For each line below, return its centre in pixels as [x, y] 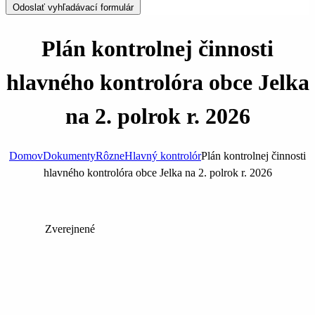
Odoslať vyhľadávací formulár [73, 7]
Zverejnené [70, 229]
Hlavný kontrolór [163, 156]
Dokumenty [69, 156]
